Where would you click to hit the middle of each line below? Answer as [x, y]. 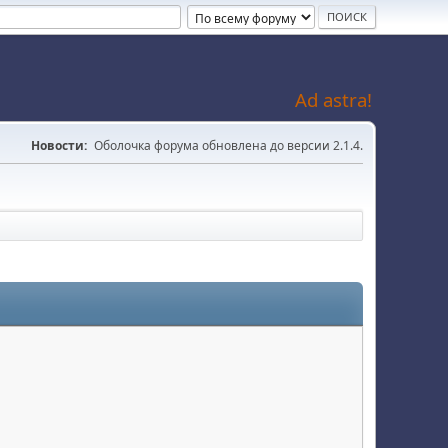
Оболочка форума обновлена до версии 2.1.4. [228, 145]
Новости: [59, 145]
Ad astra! [333, 99]
